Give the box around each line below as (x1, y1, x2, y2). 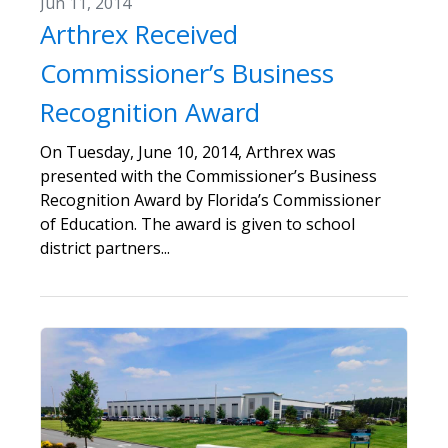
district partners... (40, 236, 170, 259)
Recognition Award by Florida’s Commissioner (40, 188, 381, 211)
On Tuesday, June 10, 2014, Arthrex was (40, 140, 336, 163)
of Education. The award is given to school (40, 212, 355, 235)
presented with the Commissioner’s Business (40, 164, 377, 187)
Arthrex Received (40, 16, 238, 52)
